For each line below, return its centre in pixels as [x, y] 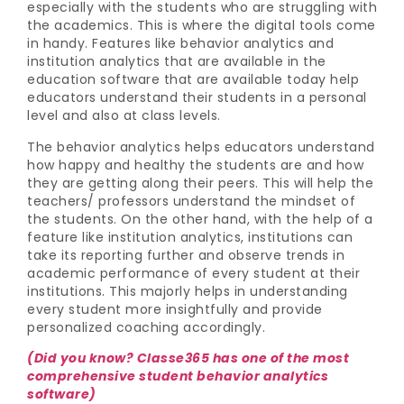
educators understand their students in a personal [197, 98]
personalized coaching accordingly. [146, 327]
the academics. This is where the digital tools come [202, 26]
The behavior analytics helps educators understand [201, 147]
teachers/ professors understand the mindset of [191, 201]
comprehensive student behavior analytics [178, 376]
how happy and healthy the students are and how [195, 165]
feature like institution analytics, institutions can [190, 237]
